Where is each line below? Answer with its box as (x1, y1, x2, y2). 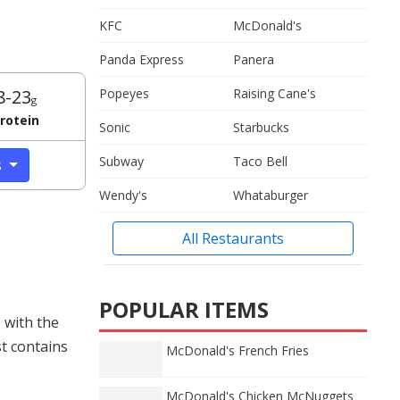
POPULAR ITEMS (99, 295, 269, 324)
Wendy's (99, 187, 147, 204)
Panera (233, 51, 274, 68)
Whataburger (233, 187, 308, 204)
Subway (99, 153, 144, 170)
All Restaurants (182, 229, 284, 248)
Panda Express (99, 51, 184, 68)
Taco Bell (233, 153, 287, 170)
